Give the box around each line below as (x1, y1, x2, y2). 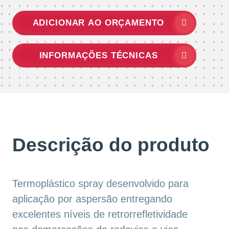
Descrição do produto (12, 134, 210, 156)
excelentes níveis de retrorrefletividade (12, 209, 188, 220)
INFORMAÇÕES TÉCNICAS (39, 50, 158, 60)
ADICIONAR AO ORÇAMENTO (32, 18, 165, 28)
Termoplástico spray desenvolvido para (12, 178, 189, 190)
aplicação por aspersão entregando (12, 193, 172, 205)
